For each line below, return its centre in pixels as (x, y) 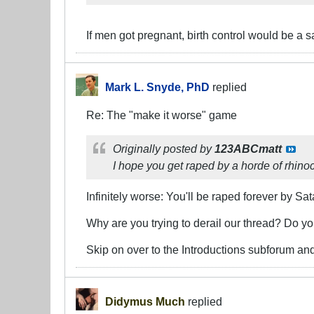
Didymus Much (145, 301)
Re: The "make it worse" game (162, 115)
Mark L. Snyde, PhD (157, 87)
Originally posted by (164, 148)
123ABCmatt (248, 148)
